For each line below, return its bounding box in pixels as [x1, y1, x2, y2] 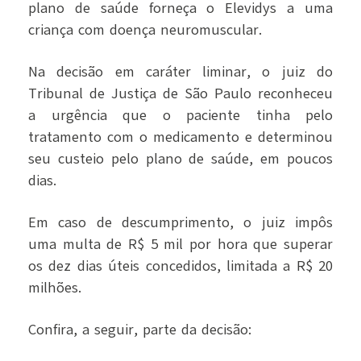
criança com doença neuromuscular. [28, 20, 262, 40]
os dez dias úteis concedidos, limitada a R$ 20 [28, 256, 333, 276]
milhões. [28, 278, 81, 298]
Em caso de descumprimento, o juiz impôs [28, 213, 333, 233]
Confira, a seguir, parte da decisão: [28, 320, 251, 340]
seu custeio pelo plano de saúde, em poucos [28, 149, 333, 169]
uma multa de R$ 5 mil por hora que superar [28, 234, 333, 255]
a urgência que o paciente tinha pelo [28, 106, 333, 126]
